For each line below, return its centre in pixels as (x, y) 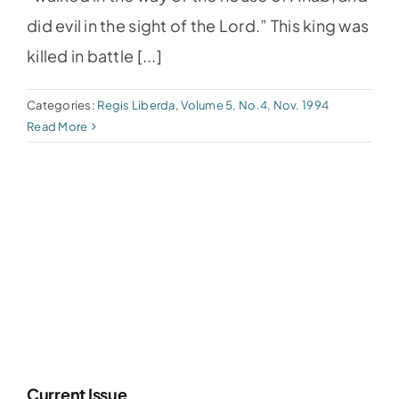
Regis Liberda (136, 105)
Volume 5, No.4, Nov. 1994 (255, 105)
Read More (57, 126)
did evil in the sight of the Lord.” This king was (198, 25)
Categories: (62, 105)
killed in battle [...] (94, 56)
